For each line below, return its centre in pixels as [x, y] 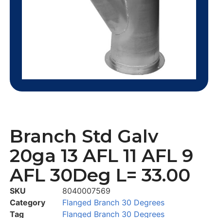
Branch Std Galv [84, 136]
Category [27, 203]
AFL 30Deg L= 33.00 [100, 175]
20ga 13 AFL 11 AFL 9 [101, 156]
